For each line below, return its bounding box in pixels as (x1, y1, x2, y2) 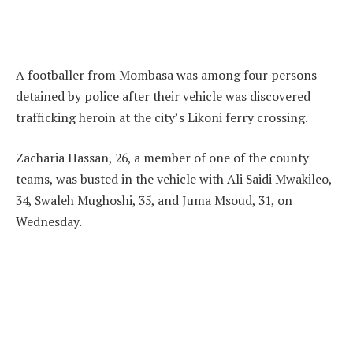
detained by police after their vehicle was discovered (16, 87, 310, 105)
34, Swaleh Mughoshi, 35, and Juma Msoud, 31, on (16, 191, 292, 210)
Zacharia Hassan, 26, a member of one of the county (16, 149, 309, 167)
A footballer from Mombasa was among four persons (16, 65, 317, 84)
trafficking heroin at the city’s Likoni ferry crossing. (16, 108, 308, 126)
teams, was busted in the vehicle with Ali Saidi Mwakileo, (16, 170, 332, 188)
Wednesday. (16, 213, 82, 231)
